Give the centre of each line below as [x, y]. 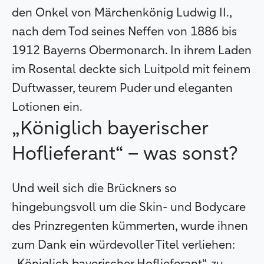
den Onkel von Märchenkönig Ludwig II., [122, 13]
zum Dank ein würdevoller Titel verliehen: [123, 245]
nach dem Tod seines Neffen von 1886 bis [124, 32]
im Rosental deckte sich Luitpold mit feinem [131, 70]
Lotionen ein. [48, 108]
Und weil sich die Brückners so [94, 189]
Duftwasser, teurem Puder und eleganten [122, 89]
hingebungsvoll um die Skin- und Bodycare [129, 208]
